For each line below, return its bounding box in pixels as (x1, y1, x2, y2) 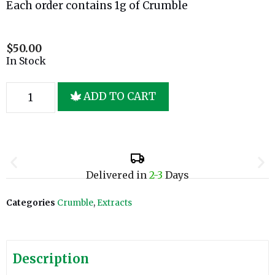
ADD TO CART (83, 90, 157, 104)
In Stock (6, 55, 46, 67)
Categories (6, 198, 55, 209)
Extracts (97, 198, 132, 209)
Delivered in (86, 169, 149, 182)
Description (13, 251, 89, 267)
